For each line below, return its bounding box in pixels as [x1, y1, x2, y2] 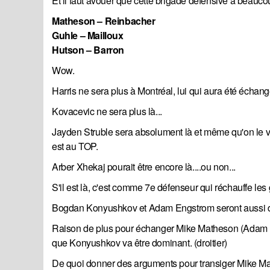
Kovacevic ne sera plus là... [52, 104, 162, 119]
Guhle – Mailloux [52, 28, 124, 43]
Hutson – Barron [52, 43, 124, 57]
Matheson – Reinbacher [52, 14, 155, 28]
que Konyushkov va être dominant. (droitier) [52, 236, 227, 250]
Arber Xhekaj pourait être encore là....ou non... [52, 160, 236, 174]
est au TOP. [52, 139, 98, 154]
